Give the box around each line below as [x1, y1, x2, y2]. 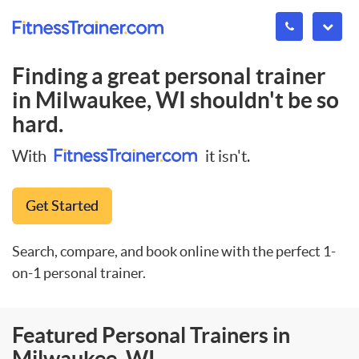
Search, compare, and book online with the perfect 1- [12, 242, 336, 260]
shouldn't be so [186, 87, 339, 113]
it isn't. [202, 147, 250, 165]
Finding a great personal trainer [12, 63, 325, 89]
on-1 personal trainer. [12, 264, 146, 281]
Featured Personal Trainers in [12, 322, 290, 347]
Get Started [26, 196, 99, 214]
